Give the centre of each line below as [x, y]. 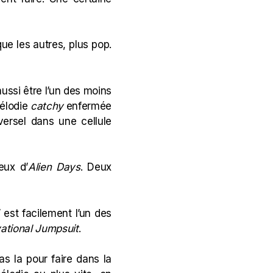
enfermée [87, 106]
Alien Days [54, 167]
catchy [47, 106]
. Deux [96, 167]
